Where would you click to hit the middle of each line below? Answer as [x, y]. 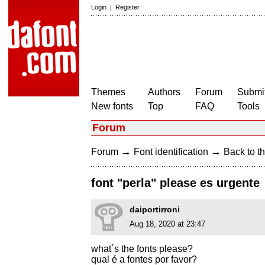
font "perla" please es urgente [175, 183]
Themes [108, 92]
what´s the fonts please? [142, 249]
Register [127, 7]
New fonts [112, 106]
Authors [164, 92]
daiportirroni [155, 210]
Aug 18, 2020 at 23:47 [167, 224]
